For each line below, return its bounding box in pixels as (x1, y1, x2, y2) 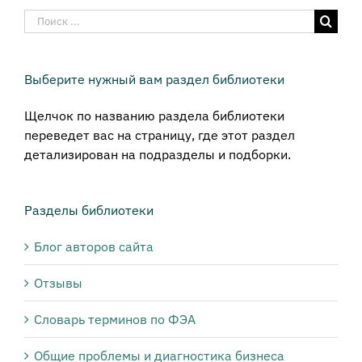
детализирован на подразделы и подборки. (24, 145, 291, 162)
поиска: (23, 29, 70, 46)
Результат (23, 10, 85, 27)
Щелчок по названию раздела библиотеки (24, 107, 284, 124)
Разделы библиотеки (24, 201, 154, 218)
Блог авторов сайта (34, 238, 154, 255)
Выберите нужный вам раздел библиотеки (24, 70, 284, 87)
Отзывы (34, 275, 82, 292)
